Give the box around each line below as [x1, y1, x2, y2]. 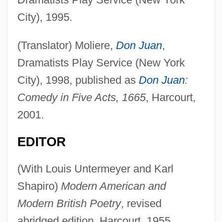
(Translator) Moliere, [17, 39, 116, 52]
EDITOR [17, 134, 66, 149]
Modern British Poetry [17, 197, 121, 210]
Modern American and [60, 179, 166, 192]
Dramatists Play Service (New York [17, 56, 185, 69]
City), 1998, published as [17, 73, 139, 86]
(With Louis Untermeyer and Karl [17, 162, 173, 175]
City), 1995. [17, 10, 72, 23]
